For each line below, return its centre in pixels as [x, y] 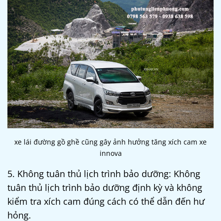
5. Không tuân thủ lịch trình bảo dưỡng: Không [104, 174]
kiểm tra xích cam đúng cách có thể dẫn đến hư [106, 202]
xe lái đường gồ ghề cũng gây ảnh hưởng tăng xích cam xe [110, 142]
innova [110, 153]
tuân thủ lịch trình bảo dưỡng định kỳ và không [105, 188]
